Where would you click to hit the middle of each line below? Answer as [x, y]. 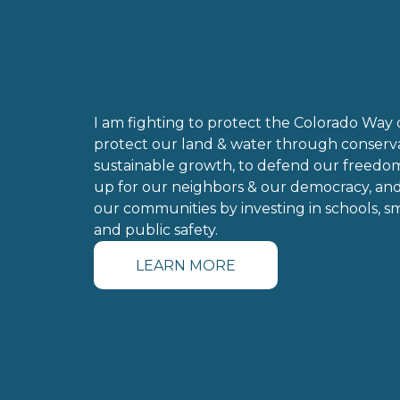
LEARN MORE [186, 265]
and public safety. [156, 230]
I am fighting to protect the [194, 123]
